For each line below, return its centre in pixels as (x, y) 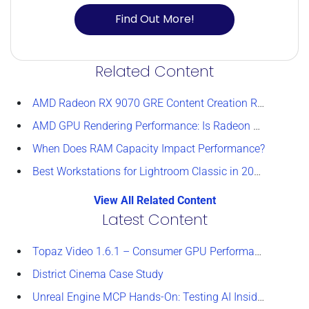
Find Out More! (154, 19)
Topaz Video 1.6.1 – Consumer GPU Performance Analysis (143, 251)
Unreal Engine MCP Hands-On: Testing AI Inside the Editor (145, 297)
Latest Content (154, 219)
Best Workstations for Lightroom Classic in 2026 (143, 171)
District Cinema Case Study (98, 274)
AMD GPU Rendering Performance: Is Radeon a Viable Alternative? (143, 126)
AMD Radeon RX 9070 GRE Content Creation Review (145, 103)
